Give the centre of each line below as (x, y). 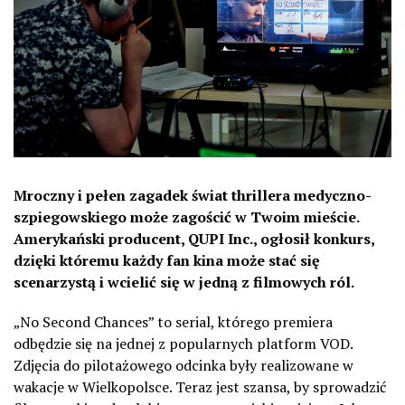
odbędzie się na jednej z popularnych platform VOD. (183, 343)
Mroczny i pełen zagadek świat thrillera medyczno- (193, 195)
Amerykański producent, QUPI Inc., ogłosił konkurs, (194, 238)
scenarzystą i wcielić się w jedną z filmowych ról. (184, 282)
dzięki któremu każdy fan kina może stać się (167, 260)
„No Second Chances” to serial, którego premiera (173, 321)
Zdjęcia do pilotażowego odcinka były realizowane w (184, 365)
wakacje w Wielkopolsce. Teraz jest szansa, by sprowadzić (200, 386)
